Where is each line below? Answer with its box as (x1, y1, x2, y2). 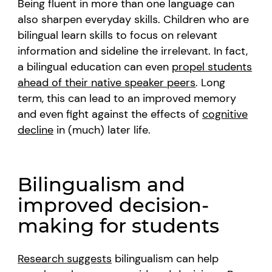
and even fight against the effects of (18, 106, 203, 121)
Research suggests (18, 251, 112, 266)
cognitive (202, 106, 248, 121)
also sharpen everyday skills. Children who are (18, 12, 250, 27)
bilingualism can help (112, 251, 219, 266)
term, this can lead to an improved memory (18, 90, 237, 106)
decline (18, 122, 54, 137)
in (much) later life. (53, 122, 151, 137)
